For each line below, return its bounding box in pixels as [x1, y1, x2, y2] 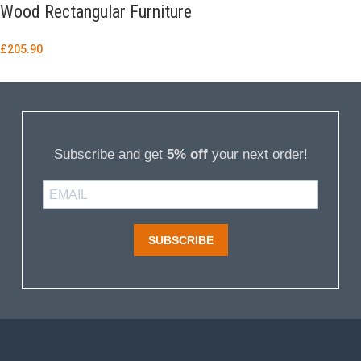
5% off [166, 147, 208, 163]
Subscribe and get [53, 147, 167, 163]
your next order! [207, 147, 308, 163]
